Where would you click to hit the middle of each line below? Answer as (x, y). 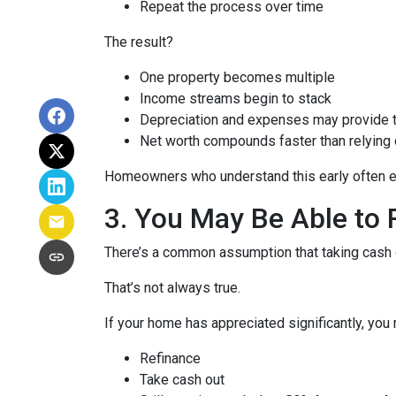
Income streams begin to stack (236, 99)
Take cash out (182, 380)
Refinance (170, 358)
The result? (139, 42)
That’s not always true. (172, 288)
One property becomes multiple (237, 77)
